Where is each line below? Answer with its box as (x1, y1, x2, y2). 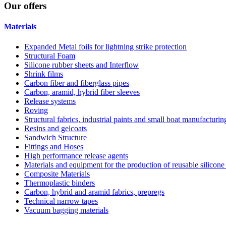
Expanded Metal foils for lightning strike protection (24, 42, 187, 51)
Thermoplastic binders (24, 178, 95, 187)
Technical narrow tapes (24, 196, 98, 205)
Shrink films (24, 69, 63, 78)
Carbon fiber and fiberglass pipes (24, 78, 129, 87)
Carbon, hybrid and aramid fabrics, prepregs (24, 187, 164, 196)
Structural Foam (24, 51, 75, 60)
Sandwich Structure (24, 133, 87, 142)
